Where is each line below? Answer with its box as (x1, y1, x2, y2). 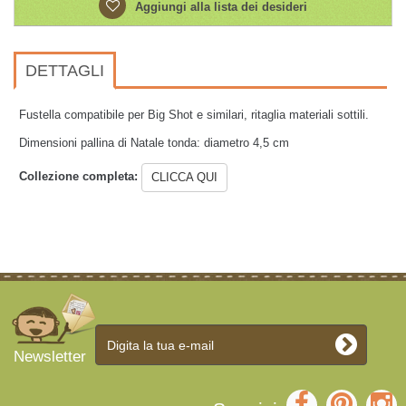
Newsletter (14, 348, 86, 365)
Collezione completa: (19, 169, 141, 184)
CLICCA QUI (151, 170, 217, 184)
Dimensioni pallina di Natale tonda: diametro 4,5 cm (19, 136, 289, 150)
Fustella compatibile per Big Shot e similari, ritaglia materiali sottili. (19, 108, 372, 121)
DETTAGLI (25, 62, 104, 80)
